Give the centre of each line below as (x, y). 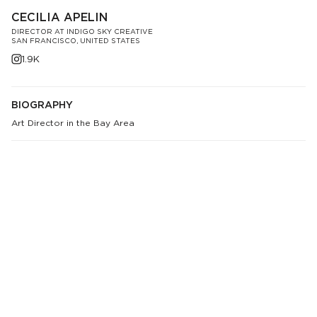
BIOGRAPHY (42, 106)
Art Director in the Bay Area (73, 123)
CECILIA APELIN (59, 18)
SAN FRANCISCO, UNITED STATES (76, 41)
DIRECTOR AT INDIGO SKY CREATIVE (82, 32)
